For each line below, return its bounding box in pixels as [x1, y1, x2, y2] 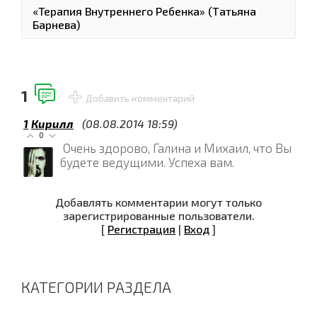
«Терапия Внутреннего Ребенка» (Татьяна [33, 4, 256, 18]
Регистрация [108, 221, 175, 236]
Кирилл [31, 116, 74, 130]
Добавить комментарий [86, 92, 195, 104]
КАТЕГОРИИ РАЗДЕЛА [21, 277, 171, 296]
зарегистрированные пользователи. [62, 208, 255, 222]
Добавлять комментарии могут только [55, 195, 262, 209]
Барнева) [33, 17, 80, 31]
